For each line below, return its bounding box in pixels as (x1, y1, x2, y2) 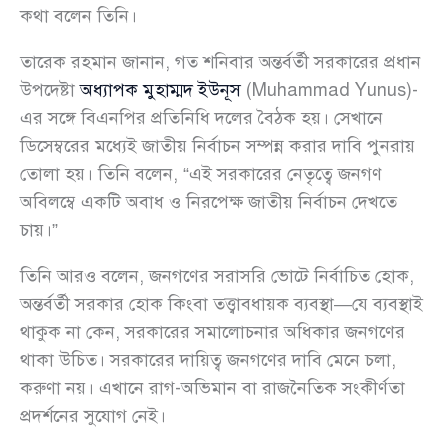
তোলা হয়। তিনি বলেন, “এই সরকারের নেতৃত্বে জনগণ (20, 163, 382, 186)
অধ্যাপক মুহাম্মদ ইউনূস (80, 79, 241, 102)
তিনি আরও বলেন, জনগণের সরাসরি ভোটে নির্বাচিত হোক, (20, 265, 414, 288)
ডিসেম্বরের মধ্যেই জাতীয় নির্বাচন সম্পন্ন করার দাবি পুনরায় (20, 135, 415, 158)
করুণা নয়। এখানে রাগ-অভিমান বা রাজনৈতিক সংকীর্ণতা (20, 377, 405, 400)
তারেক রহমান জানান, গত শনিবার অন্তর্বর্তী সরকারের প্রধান (20, 51, 421, 74)
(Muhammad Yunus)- (241, 79, 418, 102)
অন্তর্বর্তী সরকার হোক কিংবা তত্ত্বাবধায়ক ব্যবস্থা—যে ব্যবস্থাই (20, 293, 423, 316)
